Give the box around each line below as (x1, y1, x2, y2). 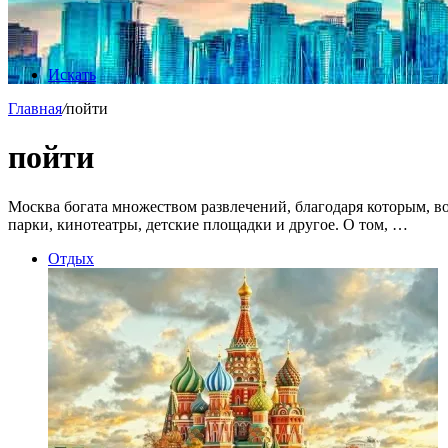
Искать (48, 66, 96, 83)
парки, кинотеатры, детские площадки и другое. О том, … (8, 215, 408, 233)
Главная (8, 100, 62, 117)
